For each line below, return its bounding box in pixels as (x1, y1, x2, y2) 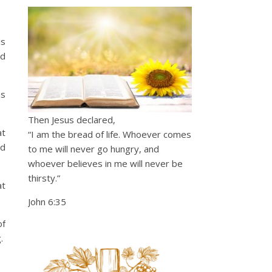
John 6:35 (28, 195, 66, 208)
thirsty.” (28, 172, 60, 185)
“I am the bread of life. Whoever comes (28, 128, 191, 141)
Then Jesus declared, (28, 114, 115, 126)
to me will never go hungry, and (28, 143, 159, 155)
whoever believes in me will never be (28, 157, 183, 170)
